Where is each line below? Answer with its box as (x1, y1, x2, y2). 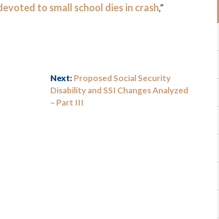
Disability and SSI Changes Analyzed (50, 85, 188, 95)
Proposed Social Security (74, 73, 171, 83)
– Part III (50, 97, 84, 108)
